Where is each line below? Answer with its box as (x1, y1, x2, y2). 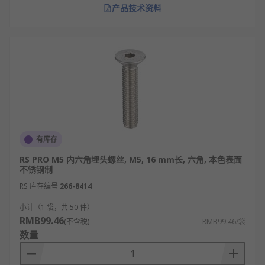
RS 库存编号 (20, 181, 58, 191)
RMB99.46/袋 (202, 216, 245, 227)
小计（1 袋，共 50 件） (20, 202, 94, 212)
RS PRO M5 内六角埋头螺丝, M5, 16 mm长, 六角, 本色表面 (20, 154, 242, 165)
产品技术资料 (112, 2, 161, 14)
